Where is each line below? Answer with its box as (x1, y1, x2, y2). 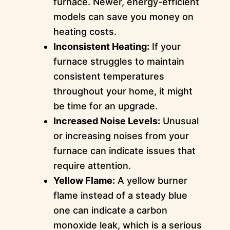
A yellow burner (114, 175, 187, 186)
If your (149, 41, 181, 52)
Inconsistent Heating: (53, 41, 149, 52)
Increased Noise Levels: (53, 116, 160, 127)
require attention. (53, 160, 131, 171)
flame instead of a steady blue (53, 190, 187, 201)
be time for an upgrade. (53, 101, 158, 112)
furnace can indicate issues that (53, 145, 196, 157)
